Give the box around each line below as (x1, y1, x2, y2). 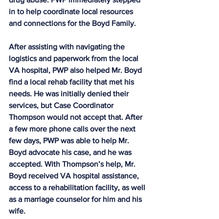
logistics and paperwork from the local (9, 54, 140, 63)
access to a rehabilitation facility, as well (9, 183, 147, 192)
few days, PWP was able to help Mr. (9, 136, 131, 145)
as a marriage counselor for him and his (9, 195, 144, 203)
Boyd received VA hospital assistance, (9, 172, 141, 180)
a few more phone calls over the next (9, 125, 137, 133)
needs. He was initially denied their (9, 89, 131, 98)
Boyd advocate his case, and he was (9, 148, 133, 156)
